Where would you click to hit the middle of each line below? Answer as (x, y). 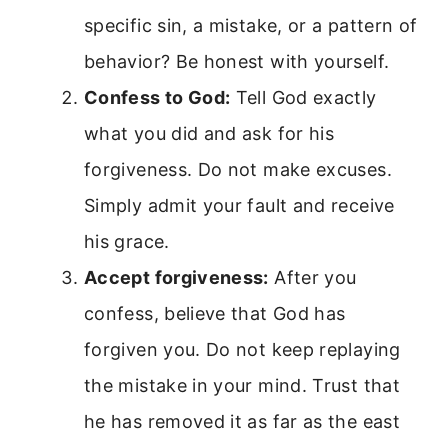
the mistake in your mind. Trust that (242, 386)
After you (312, 278)
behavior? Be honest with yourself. (237, 62)
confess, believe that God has (215, 314)
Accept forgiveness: (176, 278)
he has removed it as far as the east (242, 422)
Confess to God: (157, 98)
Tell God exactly (303, 98)
